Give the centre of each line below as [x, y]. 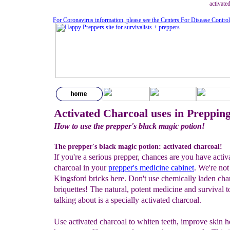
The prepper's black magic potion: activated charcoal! [138, 147]
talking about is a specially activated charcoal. [128, 200]
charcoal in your [81, 168]
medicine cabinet [167, 168]
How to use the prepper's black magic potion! [129, 126]
